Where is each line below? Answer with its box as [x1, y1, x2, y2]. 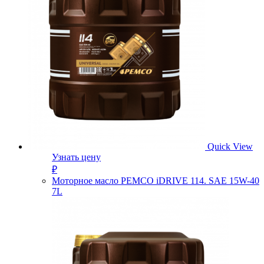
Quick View [207, 141, 253, 151]
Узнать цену [52, 151, 101, 162]
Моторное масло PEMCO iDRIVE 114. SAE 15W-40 [52, 175, 259, 186]
